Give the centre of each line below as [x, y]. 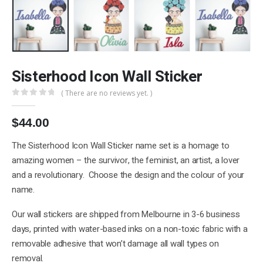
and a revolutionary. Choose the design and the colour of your [128, 175]
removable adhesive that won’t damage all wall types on [115, 244]
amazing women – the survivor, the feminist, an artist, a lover [126, 160]
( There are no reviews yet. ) [107, 93]
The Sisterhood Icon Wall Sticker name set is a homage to [121, 146]
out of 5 [41, 102]
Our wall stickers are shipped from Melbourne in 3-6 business [126, 215]
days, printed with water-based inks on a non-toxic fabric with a [130, 229]
